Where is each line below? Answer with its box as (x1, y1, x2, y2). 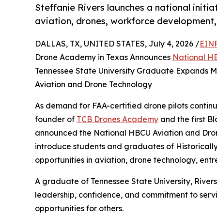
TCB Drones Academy (77, 114, 158, 124)
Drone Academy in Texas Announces (35, 52, 172, 62)
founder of (35, 114, 77, 124)
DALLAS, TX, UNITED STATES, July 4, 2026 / (35, 39, 200, 49)
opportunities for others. (35, 203, 124, 214)
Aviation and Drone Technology (35, 79, 152, 90)
